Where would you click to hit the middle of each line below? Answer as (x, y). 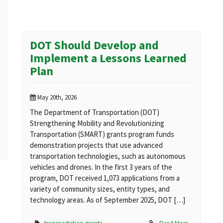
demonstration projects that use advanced (96, 145)
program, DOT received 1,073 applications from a (105, 178)
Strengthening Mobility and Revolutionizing (97, 123)
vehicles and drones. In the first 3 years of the (101, 167)
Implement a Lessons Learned (108, 58)
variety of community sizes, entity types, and (100, 189)
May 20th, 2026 (56, 98)
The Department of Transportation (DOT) (95, 112)
